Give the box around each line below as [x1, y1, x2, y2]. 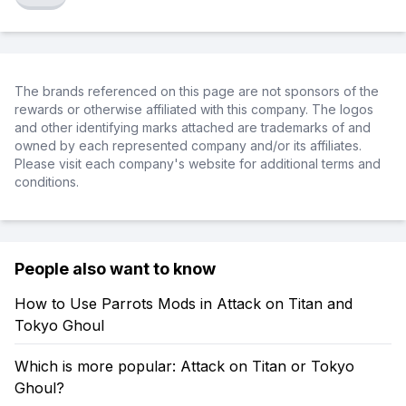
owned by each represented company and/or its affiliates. [14, 138, 362, 153]
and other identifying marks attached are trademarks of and [14, 120, 371, 135]
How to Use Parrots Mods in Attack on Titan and [14, 295, 353, 313]
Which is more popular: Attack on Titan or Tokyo [14, 357, 354, 375]
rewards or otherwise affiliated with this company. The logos [14, 101, 373, 117]
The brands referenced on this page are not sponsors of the [14, 83, 379, 99]
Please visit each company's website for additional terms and [14, 156, 381, 171]
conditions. [14, 174, 79, 189]
